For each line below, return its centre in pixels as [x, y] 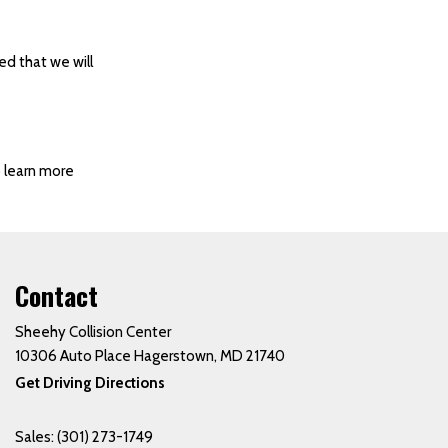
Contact [56, 295]
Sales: [35, 437]
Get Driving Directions [89, 383]
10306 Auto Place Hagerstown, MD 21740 [149, 356]
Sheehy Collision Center [92, 332]
